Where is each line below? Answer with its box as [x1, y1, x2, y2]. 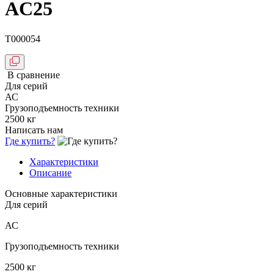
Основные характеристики [5, 188, 117, 199]
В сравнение [7, 69, 60, 80]
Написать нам [5, 124, 63, 135]
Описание [29, 167, 72, 178]
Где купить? [5, 135, 55, 146]
